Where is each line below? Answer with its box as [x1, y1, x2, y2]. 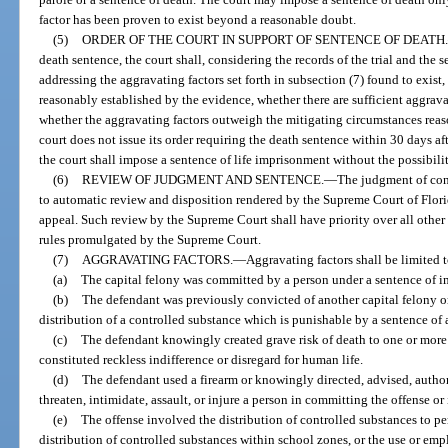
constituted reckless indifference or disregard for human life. [39, 351, 364, 367]
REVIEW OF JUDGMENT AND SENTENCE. [81, 171, 324, 187]
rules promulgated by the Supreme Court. [39, 231, 262, 247]
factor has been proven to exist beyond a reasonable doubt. [39, 11, 357, 27]
